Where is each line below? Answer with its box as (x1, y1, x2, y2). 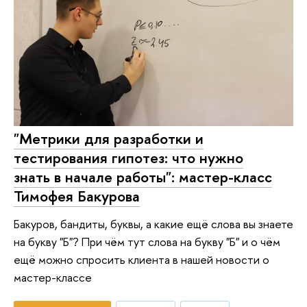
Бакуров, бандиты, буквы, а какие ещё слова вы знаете (14, 215, 293, 232)
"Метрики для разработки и (14, 128, 204, 149)
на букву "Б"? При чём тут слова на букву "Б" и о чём (14, 233, 280, 249)
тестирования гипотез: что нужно (14, 147, 243, 169)
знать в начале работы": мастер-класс (14, 167, 272, 188)
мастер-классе (14, 269, 92, 285)
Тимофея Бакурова (14, 186, 140, 207)
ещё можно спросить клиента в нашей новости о (14, 251, 269, 267)
